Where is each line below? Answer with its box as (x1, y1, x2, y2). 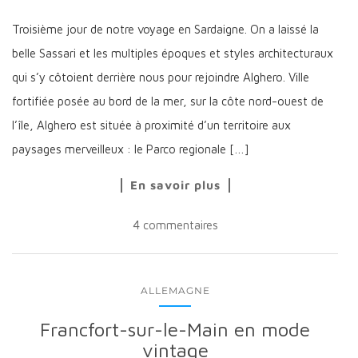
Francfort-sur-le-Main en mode (40, 317, 310, 340)
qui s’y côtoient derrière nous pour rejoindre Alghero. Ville (12, 70, 309, 84)
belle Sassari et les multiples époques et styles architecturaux (12, 46, 333, 60)
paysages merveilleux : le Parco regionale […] (12, 141, 249, 156)
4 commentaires (132, 217, 218, 232)
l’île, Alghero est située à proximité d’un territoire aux (12, 117, 291, 132)
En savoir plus (129, 177, 221, 192)
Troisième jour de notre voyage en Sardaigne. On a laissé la (12, 22, 319, 36)
